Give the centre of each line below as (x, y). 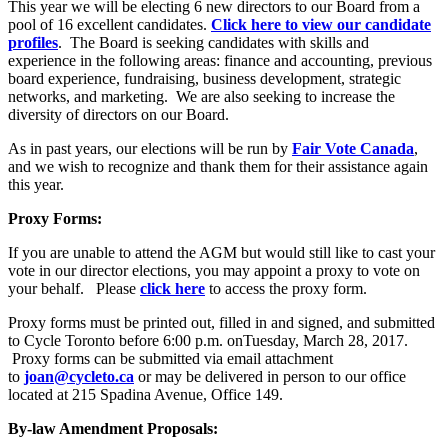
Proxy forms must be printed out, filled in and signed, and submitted (221, 323)
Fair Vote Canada (353, 149)
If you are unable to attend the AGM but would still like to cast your (221, 253)
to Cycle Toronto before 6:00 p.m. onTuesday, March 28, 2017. (208, 341)
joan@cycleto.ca (79, 377)
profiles (33, 43)
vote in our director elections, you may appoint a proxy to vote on (214, 271)
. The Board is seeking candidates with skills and (213, 43)
